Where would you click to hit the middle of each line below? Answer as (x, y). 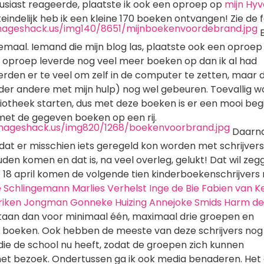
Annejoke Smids (185, 202)
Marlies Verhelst (109, 188)
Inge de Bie (174, 188)
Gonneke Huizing (108, 202)
